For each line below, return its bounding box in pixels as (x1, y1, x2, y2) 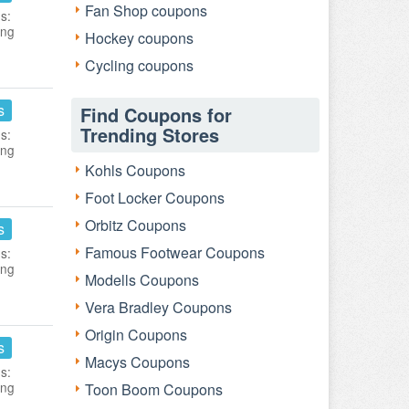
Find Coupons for (80, 101, 232, 128)
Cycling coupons (85, 55, 194, 76)
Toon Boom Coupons (85, 379, 223, 400)
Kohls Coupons (85, 160, 185, 181)
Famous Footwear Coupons (85, 242, 265, 263)
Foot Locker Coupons (85, 187, 225, 208)
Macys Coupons (85, 351, 190, 372)
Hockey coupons (85, 27, 194, 48)
